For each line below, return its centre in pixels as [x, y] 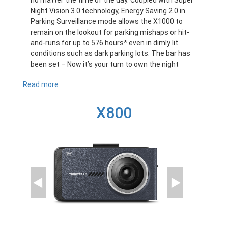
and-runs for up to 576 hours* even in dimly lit [104, 43]
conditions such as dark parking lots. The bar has [110, 54]
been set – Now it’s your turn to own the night [105, 64]
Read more [41, 85]
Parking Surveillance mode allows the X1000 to [107, 22]
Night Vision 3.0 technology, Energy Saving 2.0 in [108, 11]
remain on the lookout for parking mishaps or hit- [110, 32]
